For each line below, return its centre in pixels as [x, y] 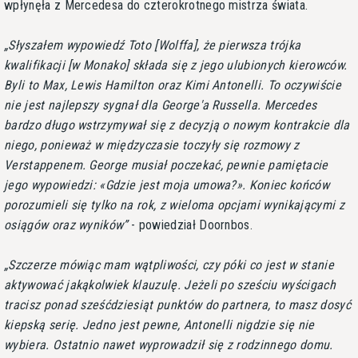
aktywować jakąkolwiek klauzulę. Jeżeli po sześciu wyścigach [170, 284]
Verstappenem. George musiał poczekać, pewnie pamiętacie [166, 165]
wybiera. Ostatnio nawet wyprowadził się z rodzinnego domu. [169, 344]
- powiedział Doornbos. [190, 225]
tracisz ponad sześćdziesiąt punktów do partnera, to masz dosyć [177, 304]
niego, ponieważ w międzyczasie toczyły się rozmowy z [152, 145]
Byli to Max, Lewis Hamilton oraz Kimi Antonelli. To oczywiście [173, 85]
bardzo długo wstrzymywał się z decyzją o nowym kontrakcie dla [177, 125]
